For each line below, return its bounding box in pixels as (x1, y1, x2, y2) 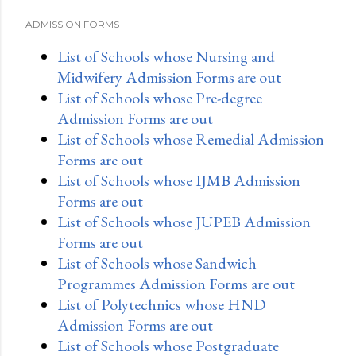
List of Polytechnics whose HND (57, 293, 265, 315)
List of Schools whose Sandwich (57, 252, 257, 273)
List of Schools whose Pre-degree (57, 87, 262, 108)
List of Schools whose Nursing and (57, 45, 275, 67)
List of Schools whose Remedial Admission (57, 128, 324, 149)
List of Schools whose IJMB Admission (57, 169, 300, 191)
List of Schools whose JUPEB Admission (57, 211, 311, 232)
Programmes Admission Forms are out (57, 273, 295, 294)
